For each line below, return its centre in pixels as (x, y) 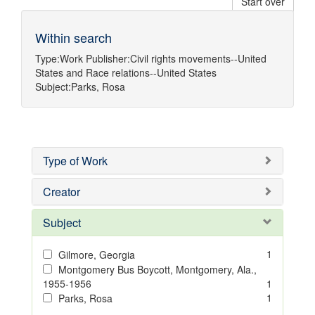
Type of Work (75, 161)
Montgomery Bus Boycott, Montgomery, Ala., (157, 269)
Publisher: (108, 58)
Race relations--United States (151, 72)
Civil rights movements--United (198, 58)
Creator (62, 192)
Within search (73, 37)
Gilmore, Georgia (97, 255)
